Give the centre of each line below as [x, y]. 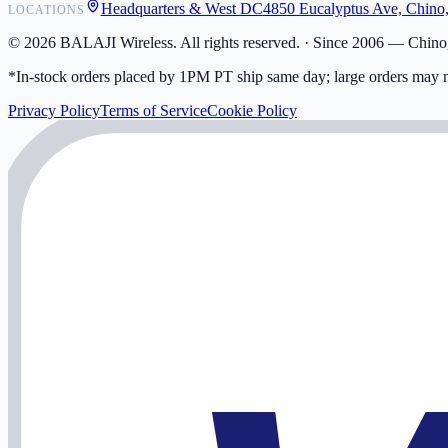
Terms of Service [153, 111]
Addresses [80, 33]
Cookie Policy [252, 111]
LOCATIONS [46, 10]
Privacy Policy [54, 111]
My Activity [86, 15]
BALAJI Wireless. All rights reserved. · [182, 43]
